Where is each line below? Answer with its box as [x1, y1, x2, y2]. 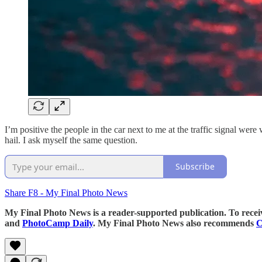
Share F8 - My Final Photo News [5, 187, 127, 198]
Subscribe [175, 161, 215, 173]
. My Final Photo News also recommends [93, 218, 256, 228]
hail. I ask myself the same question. [5, 135, 137, 145]
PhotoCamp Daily [22, 218, 93, 228]
